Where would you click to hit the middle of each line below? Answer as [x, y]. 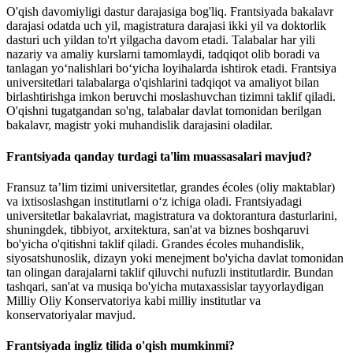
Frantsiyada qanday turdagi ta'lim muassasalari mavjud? [159, 156]
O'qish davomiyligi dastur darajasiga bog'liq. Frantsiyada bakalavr [170, 12]
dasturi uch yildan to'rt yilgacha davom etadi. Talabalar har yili [161, 40]
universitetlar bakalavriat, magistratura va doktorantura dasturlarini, [172, 215]
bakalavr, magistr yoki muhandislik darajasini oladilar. [139, 125]
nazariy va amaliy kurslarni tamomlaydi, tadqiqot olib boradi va [163, 54]
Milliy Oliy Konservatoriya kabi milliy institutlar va [134, 300]
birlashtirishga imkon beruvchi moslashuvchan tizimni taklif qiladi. [171, 97]
